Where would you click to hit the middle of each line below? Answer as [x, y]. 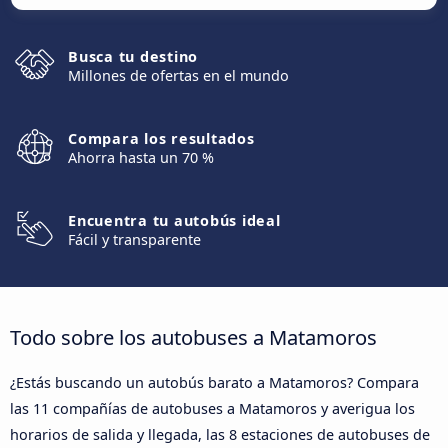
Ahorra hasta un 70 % [141, 157]
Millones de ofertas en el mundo [178, 75]
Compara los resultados [161, 138]
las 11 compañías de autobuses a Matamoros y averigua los [212, 408]
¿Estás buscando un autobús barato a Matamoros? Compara [214, 382]
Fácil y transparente [134, 239]
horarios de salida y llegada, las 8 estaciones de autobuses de [220, 434]
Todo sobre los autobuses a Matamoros [193, 336]
